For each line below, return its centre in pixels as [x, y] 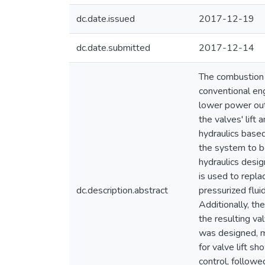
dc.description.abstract [122, 190]
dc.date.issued [106, 19]
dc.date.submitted [113, 48]
